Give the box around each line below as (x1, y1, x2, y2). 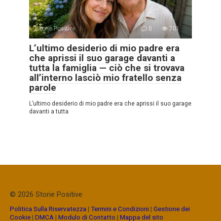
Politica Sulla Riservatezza (10, 205, 88, 213)
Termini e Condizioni (91, 205, 149, 213)
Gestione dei (153, 205, 190, 213)
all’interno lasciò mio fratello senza (29, 72, 182, 84)
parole (29, 82, 56, 94)
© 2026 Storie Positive (10, 190, 82, 199)
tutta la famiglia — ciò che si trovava (29, 62, 184, 74)
